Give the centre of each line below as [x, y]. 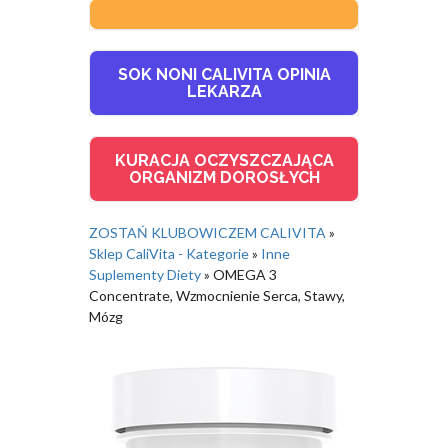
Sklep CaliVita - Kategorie [169, 254]
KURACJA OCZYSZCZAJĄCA [224, 161]
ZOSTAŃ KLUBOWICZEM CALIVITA [207, 233]
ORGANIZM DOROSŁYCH [224, 178]
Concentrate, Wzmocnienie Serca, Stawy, [217, 296]
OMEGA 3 [245, 275]
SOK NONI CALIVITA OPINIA [224, 75]
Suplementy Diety [145, 275]
